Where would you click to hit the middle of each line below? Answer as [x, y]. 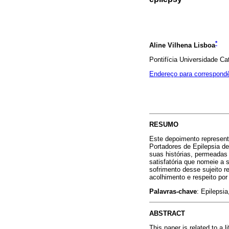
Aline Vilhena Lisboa [182, 45]
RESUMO [164, 124]
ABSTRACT [167, 213]
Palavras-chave [173, 192]
